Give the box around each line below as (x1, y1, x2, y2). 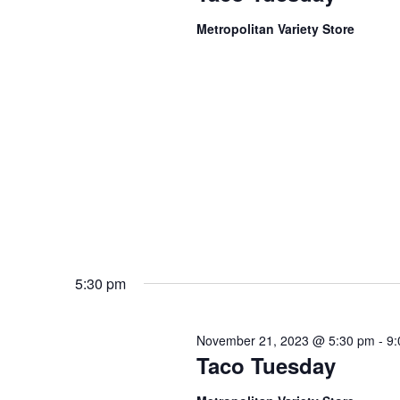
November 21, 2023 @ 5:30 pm (196, 330, 375, 349)
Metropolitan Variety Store (196, 20, 354, 37)
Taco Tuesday (196, 349, 336, 380)
